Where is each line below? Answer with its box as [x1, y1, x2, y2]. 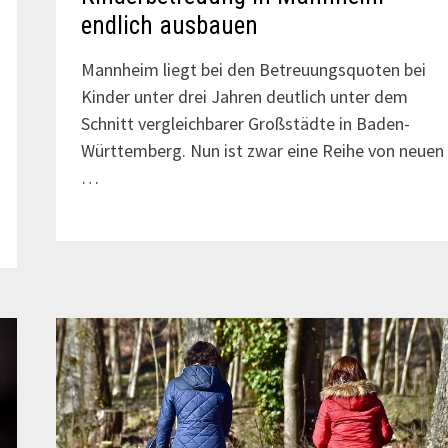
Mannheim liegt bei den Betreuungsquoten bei [80, 57, 426, 81]
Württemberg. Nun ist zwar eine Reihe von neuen [80, 138, 444, 162]
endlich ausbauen [80, 10, 258, 40]
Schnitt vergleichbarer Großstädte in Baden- [80, 111, 410, 135]
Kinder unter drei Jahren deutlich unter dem [80, 84, 408, 108]
